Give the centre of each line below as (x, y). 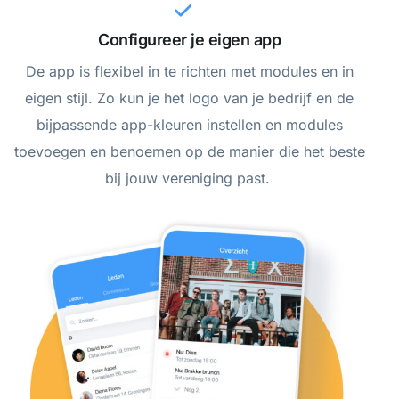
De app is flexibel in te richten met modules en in (189, 71)
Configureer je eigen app (190, 39)
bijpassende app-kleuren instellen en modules (189, 124)
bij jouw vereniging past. (189, 178)
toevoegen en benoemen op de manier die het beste (189, 151)
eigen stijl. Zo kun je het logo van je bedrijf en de (190, 98)
